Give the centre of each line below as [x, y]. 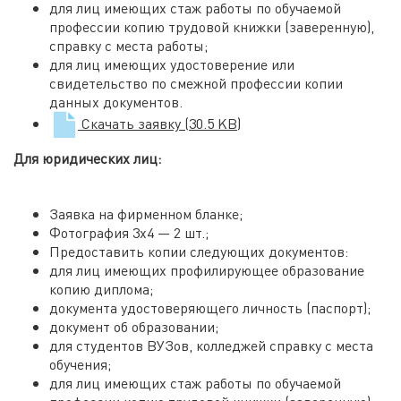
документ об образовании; [134, 326]
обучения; [80, 364]
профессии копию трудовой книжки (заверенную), [212, 26]
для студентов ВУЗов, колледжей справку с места [211, 345]
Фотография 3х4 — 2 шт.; [129, 232]
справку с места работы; [128, 45]
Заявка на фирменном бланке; [146, 213]
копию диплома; [101, 289]
